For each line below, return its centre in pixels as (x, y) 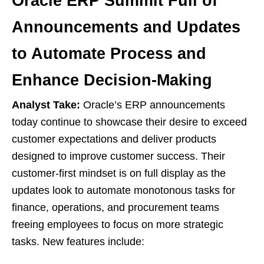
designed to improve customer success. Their (118, 156)
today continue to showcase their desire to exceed (129, 122)
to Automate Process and (109, 53)
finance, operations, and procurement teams (115, 207)
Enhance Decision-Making (112, 80)
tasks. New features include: (78, 241)
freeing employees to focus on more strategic (118, 224)
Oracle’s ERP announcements (153, 105)
